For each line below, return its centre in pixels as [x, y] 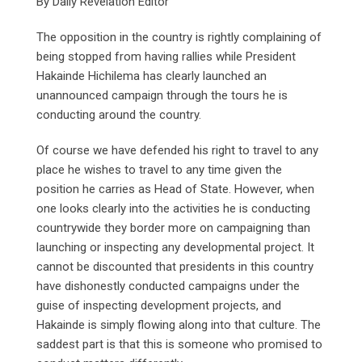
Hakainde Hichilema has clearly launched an [152, 76]
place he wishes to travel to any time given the [159, 169]
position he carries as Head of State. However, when [175, 189]
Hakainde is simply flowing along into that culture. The [179, 324]
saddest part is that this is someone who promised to [179, 344]
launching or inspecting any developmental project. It [175, 247]
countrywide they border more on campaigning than [173, 227]
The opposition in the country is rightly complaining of [179, 37]
